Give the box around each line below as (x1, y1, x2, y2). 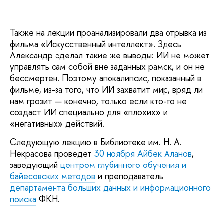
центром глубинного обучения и (60, 159, 186, 171)
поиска (10, 193, 36, 206)
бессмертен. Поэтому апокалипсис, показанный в (10, 72, 201, 85)
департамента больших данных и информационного (10, 181, 211, 194)
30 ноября (94, 147, 135, 160)
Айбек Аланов (137, 147, 192, 160)
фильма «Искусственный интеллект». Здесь (10, 38, 181, 51)
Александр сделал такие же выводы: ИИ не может (10, 49, 210, 62)
